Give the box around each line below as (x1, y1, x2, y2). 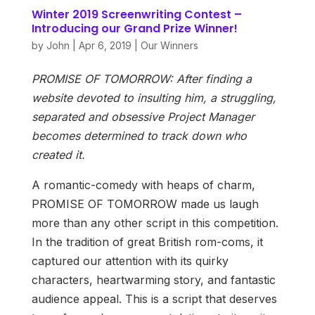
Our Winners (140, 39, 198, 52)
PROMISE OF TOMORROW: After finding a (31, 72, 252, 86)
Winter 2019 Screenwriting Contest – (31, 6, 242, 23)
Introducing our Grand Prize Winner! (31, 20, 238, 37)
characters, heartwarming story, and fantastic (31, 273, 276, 288)
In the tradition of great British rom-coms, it (31, 235, 263, 250)
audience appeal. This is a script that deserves (31, 292, 277, 307)
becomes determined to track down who (31, 129, 247, 143)
